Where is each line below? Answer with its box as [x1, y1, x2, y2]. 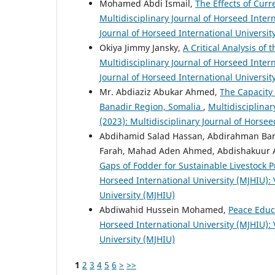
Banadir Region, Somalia [99, 101, 203, 113]
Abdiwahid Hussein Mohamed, [99, 204, 228, 216]
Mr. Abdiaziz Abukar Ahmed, [99, 86, 220, 98]
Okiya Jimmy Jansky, [99, 42, 183, 54]
